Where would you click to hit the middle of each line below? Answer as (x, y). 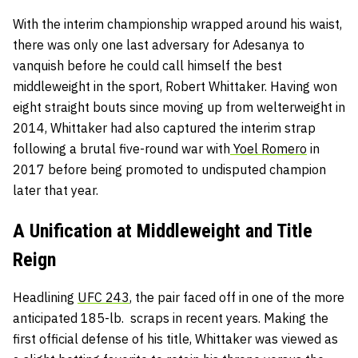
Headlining (45, 298)
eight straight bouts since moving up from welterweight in (179, 107)
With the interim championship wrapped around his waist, (177, 24)
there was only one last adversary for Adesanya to (159, 45)
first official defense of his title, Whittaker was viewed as (175, 339)
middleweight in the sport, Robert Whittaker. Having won (175, 87)
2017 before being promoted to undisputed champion (169, 170)
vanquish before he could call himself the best (147, 66)
